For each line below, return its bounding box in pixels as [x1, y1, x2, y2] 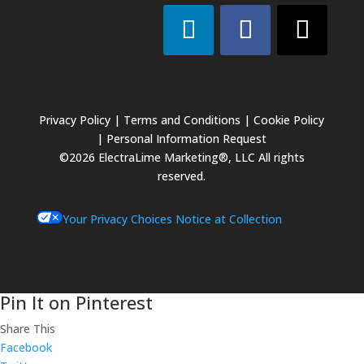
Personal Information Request [106, 131, 267, 146]
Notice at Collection [175, 211, 282, 227]
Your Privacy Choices [62, 211, 172, 227]
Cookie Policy [253, 112, 325, 128]
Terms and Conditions [123, 112, 241, 128]
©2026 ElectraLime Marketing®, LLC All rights [58, 149, 305, 165]
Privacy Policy [39, 112, 111, 128]
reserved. [158, 168, 206, 184]
